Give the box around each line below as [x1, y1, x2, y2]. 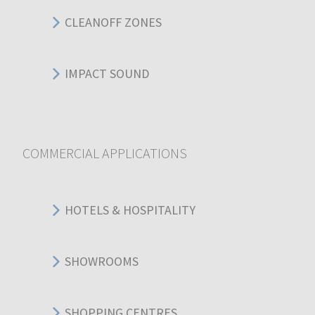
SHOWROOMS [65, 253, 139, 270]
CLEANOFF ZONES [65, 14, 162, 31]
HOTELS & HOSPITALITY [65, 202, 195, 219]
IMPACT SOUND [65, 65, 149, 82]
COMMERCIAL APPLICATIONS [22, 143, 187, 162]
